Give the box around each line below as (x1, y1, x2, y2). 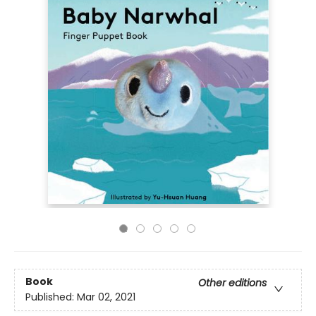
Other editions (198, 276, 267, 291)
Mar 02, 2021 (77, 290, 135, 305)
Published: (25, 290, 77, 305)
